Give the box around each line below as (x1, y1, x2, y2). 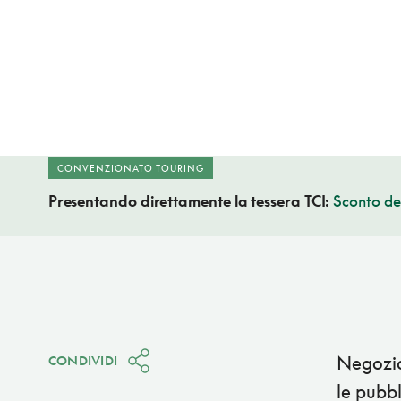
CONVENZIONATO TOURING (56, 163, 204, 175)
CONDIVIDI (47, 353, 118, 369)
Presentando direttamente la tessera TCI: (47, 192, 334, 211)
